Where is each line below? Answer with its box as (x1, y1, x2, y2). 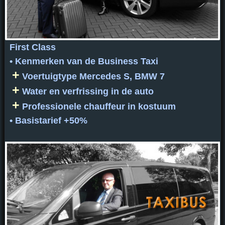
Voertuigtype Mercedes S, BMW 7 (19, 71, 165, 82)
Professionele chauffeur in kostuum (19, 101, 176, 112)
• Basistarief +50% (9, 116, 87, 126)
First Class (9, 42, 56, 53)
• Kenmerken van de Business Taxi (9, 56, 158, 67)
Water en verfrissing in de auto (19, 86, 154, 97)
